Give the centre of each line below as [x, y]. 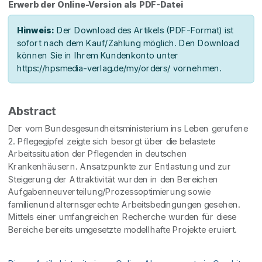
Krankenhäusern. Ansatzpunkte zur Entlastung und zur [120, 166]
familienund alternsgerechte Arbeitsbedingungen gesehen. [124, 204]
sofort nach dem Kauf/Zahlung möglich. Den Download [127, 43]
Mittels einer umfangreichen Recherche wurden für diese [122, 217]
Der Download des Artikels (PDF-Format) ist [144, 30]
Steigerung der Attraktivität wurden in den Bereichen [113, 179]
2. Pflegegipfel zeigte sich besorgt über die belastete [112, 141]
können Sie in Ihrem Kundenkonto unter [98, 55]
